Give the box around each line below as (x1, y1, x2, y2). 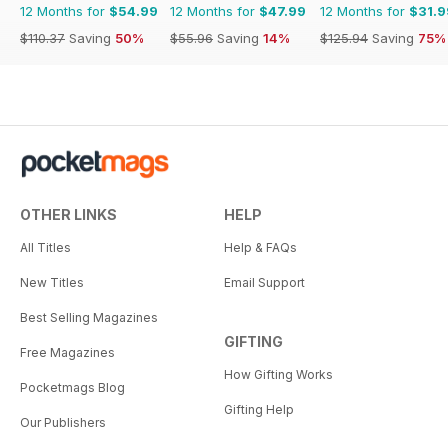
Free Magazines (20, 345, 115, 361)
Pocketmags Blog (20, 380, 125, 396)
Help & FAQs (224, 240, 297, 256)
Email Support (224, 275, 305, 291)
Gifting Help (224, 402, 294, 418)
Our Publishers (20, 415, 106, 431)
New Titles (20, 275, 84, 291)
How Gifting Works (224, 367, 333, 383)
